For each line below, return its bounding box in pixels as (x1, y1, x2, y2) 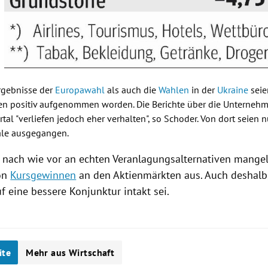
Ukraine (217, 84, 249, 96)
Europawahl (55, 84, 105, 96)
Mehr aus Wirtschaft (26, 246, 115, 259)
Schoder (164, 112, 197, 125)
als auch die (105, 84, 159, 96)
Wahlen (159, 84, 190, 96)
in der (189, 84, 218, 96)
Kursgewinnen (10, 168, 77, 182)
